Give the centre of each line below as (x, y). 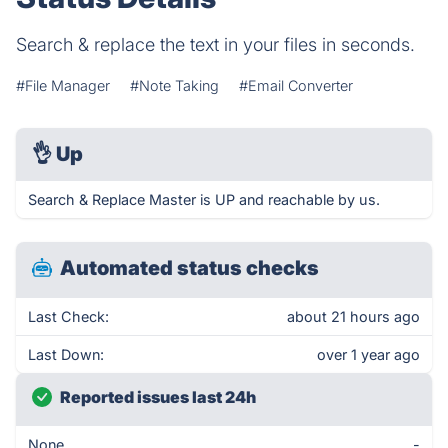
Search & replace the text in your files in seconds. (215, 44)
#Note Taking (174, 85)
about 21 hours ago (353, 316)
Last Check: (68, 316)
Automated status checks (189, 268)
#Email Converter (296, 85)
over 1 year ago (368, 354)
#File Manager (63, 85)
